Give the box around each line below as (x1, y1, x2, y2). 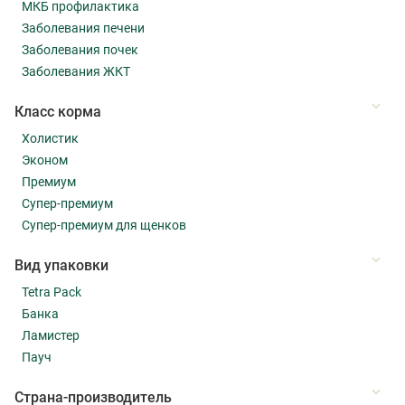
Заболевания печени (22, 20, 145, 35)
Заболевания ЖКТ (22, 63, 130, 79)
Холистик (22, 130, 79, 146)
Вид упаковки (14, 256, 108, 274)
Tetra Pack (22, 284, 81, 299)
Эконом (22, 152, 68, 167)
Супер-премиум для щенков (22, 217, 186, 232)
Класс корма (14, 102, 101, 120)
